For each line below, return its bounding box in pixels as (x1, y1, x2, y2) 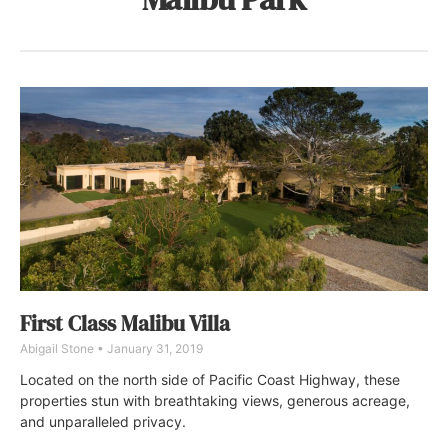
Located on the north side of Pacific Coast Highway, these (20, 370, 400, 388)
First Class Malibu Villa (20, 308, 230, 338)
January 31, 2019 (104, 340, 203, 356)
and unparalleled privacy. (20, 412, 186, 430)
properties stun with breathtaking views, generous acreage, (20, 391, 410, 409)
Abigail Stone (20, 340, 97, 356)
